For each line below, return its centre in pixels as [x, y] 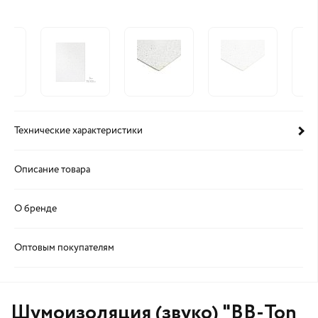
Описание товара [52, 170]
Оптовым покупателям [64, 248]
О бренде [35, 209]
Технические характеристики [78, 131]
